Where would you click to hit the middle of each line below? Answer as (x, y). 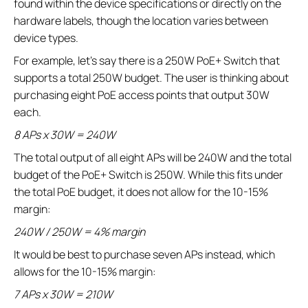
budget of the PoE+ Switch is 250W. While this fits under (148, 175)
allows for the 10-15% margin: (85, 272)
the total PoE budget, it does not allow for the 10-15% (141, 192)
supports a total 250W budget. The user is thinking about (151, 78)
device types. (46, 38)
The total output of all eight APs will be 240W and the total (153, 158)
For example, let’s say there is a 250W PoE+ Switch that (147, 61)
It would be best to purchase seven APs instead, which (144, 255)
